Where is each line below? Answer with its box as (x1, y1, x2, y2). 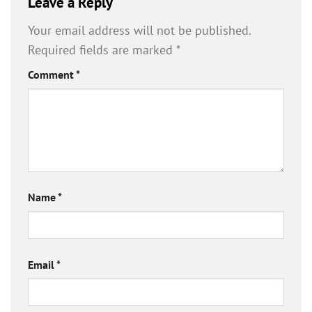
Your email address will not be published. (28, 22, 251, 39)
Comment (28, 68, 76, 82)
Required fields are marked (28, 42, 176, 58)
